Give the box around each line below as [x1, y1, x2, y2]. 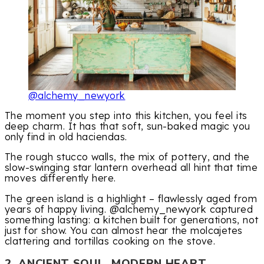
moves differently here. [5, 172, 116, 184]
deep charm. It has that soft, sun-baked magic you [5, 120, 250, 133]
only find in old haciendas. [5, 131, 127, 143]
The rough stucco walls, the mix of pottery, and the [5, 151, 250, 163]
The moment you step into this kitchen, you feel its [5, 110, 247, 122]
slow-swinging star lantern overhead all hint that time [5, 161, 258, 174]
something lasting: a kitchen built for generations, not [5, 213, 259, 226]
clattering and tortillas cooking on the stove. [5, 235, 216, 247]
